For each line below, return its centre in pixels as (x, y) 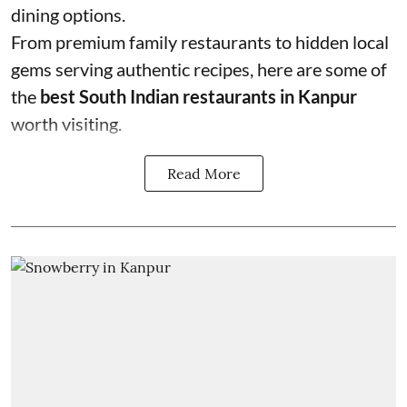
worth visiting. (66, 124)
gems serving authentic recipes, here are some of (199, 69)
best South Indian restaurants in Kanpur (199, 96)
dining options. (68, 15)
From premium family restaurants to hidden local (200, 42)
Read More (203, 174)
